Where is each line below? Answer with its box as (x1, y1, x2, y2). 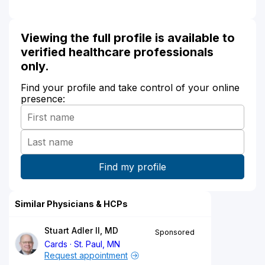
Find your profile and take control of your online (21, 81, 240, 93)
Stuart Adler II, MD (44, 225, 118, 235)
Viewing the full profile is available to (21, 30, 235, 45)
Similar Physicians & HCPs (15, 198, 128, 209)
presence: (21, 92, 65, 105)
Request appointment (44, 250, 128, 260)
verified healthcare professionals (21, 44, 214, 59)
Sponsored (155, 227, 195, 237)
